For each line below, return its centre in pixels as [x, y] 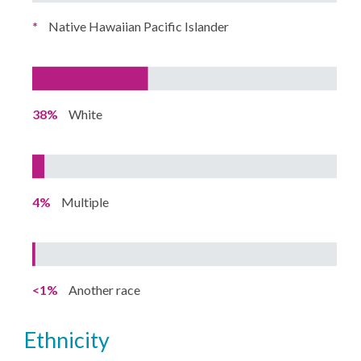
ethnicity [73, 340]
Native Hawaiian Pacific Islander [139, 27]
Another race [105, 290]
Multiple [85, 202]
